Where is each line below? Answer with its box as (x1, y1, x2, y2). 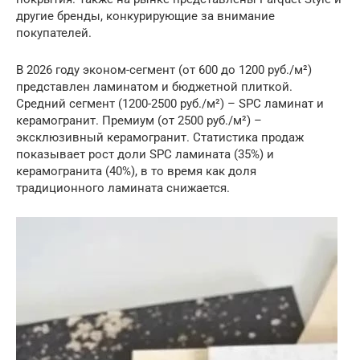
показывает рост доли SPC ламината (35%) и (16, 146, 274, 162)
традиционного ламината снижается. (16, 180, 230, 195)
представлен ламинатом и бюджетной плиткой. (16, 79, 292, 94)
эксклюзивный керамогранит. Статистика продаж (16, 129, 304, 145)
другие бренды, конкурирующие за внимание (16, 8, 275, 23)
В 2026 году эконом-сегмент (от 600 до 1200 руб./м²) (16, 62, 312, 77)
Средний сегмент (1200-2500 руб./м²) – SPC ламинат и (16, 96, 324, 111)
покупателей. (16, 25, 92, 40)
